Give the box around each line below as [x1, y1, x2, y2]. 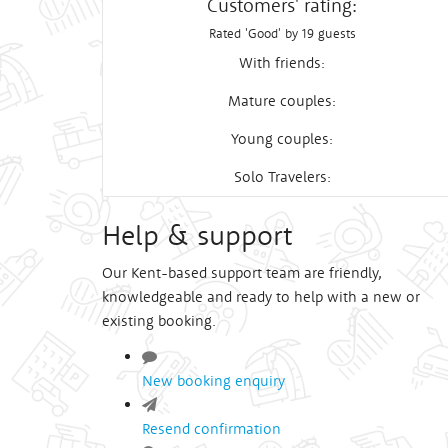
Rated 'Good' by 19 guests [208, 24, 356, 42]
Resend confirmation [142, 418, 281, 438]
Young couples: [231, 128, 333, 148]
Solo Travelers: [233, 166, 331, 186]
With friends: [239, 52, 325, 72]
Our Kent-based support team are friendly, [102, 262, 382, 282]
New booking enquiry [142, 370, 285, 390]
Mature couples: [228, 90, 336, 110]
